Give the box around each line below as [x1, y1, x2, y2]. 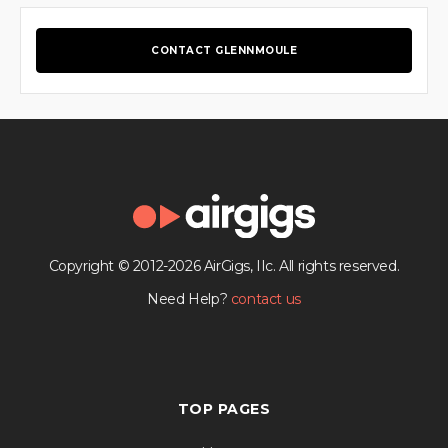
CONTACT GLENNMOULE [151, 43, 297, 57]
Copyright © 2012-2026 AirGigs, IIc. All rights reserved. [48, 257, 400, 276]
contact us [230, 290, 301, 309]
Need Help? [147, 290, 231, 309]
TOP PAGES [177, 400, 271, 419]
